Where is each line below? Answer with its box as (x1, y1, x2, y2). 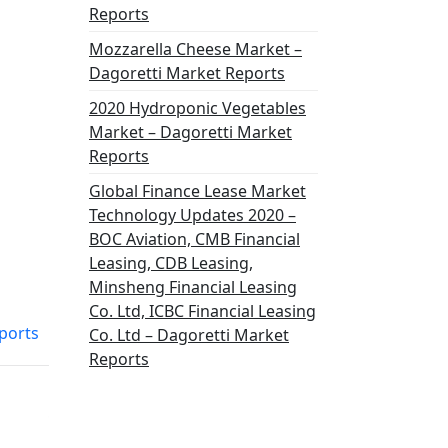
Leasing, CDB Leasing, (89, 252, 253, 274)
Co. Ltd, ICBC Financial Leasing (89, 300, 316, 322)
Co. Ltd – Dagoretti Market (89, 324, 289, 346)
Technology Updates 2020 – (89, 204, 296, 226)
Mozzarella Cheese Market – (89, 38, 302, 60)
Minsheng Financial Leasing (89, 276, 297, 298)
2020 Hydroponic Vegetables (89, 97, 306, 119)
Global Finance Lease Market (89, 180, 306, 202)
